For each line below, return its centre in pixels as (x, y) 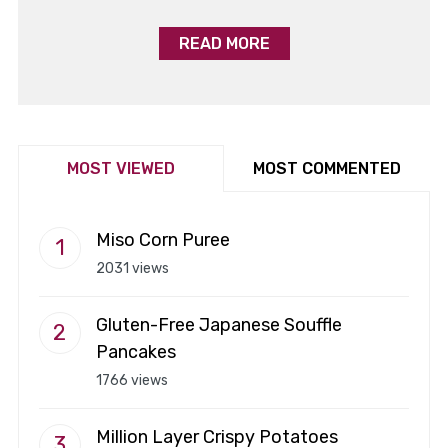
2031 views (132, 268)
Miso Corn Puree (162, 239)
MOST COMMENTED (327, 168)
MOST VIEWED (120, 168)
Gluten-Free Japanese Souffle (218, 324)
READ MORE (224, 43)
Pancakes (135, 351)
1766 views (131, 380)
